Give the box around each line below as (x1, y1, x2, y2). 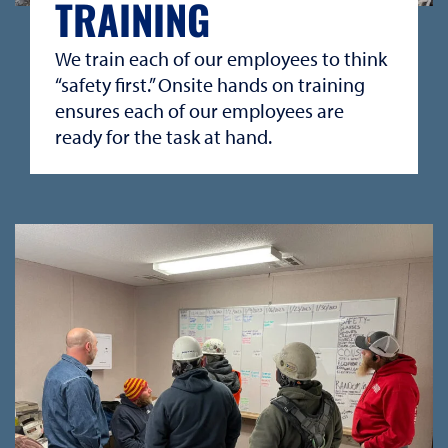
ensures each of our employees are (55, 97, 344, 123)
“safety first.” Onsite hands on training (55, 71, 365, 97)
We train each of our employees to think (55, 45, 387, 71)
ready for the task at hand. (55, 123, 272, 149)
